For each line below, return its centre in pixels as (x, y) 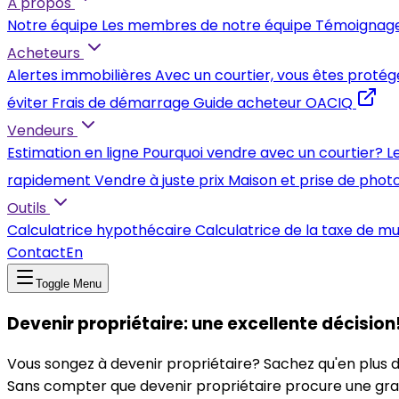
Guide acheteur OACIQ (273, 103)
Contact (37, 252)
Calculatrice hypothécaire (99, 230)
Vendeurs (41, 130)
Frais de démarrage (121, 103)
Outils (27, 208)
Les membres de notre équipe (207, 25)
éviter (28, 103)
